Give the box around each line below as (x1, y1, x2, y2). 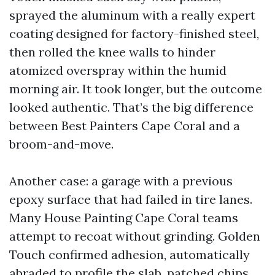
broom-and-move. (9, 136, 114, 152)
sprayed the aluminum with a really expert (9, 7, 255, 23)
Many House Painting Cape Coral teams (9, 210, 238, 225)
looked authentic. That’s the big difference (9, 99, 254, 115)
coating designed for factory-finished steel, (9, 26, 259, 41)
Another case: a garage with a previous (9, 173, 233, 188)
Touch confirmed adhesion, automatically (9, 247, 250, 262)
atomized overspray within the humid (9, 63, 227, 78)
